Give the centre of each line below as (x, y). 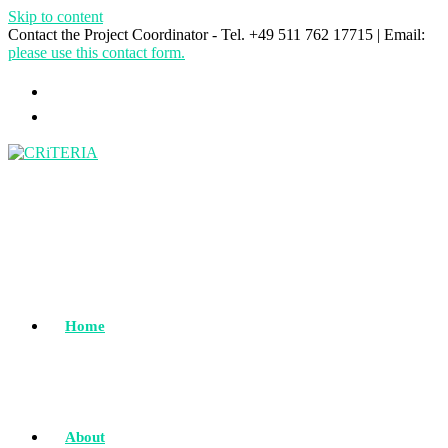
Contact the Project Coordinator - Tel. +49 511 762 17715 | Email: (216, 34)
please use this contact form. (96, 52)
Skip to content (55, 16)
